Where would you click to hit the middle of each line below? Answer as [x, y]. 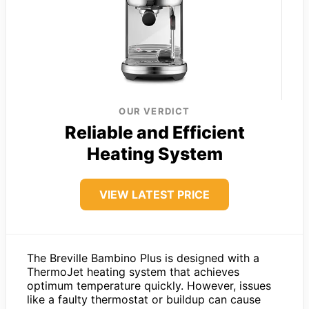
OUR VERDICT [154, 111]
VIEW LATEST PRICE [154, 194]
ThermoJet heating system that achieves [133, 271]
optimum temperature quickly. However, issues [149, 285]
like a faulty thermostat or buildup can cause [144, 299]
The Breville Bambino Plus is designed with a [143, 258]
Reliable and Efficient [154, 132]
